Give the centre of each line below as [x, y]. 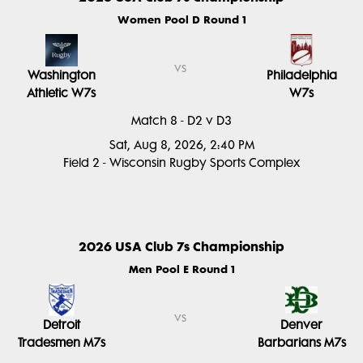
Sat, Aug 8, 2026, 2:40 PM [181, 145]
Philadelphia [301, 75]
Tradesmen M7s [61, 343]
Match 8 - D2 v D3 [181, 121]
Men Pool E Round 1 [181, 269]
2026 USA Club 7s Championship [181, 246]
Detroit [61, 325]
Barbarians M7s [301, 343]
